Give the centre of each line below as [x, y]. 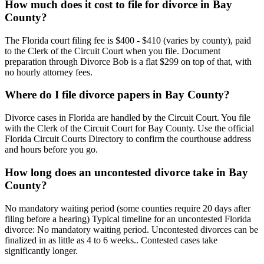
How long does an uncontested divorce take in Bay [126, 172]
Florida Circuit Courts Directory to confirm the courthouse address [128, 139]
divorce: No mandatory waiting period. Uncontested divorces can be [131, 229]
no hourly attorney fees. [49, 72]
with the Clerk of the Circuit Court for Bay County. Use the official [129, 128]
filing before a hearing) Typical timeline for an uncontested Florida [128, 219]
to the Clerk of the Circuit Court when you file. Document [113, 51]
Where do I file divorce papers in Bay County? [117, 95]
